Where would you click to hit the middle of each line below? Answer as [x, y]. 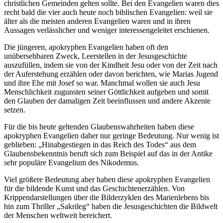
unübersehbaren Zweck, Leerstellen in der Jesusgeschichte [96, 56]
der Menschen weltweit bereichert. [58, 215]
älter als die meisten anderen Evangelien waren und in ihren [97, 21]
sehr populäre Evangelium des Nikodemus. [71, 162]
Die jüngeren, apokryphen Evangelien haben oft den [86, 47]
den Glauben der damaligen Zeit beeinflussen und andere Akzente [107, 101]
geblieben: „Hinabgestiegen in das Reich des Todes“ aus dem [100, 144]
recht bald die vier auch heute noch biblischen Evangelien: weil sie [108, 12]
